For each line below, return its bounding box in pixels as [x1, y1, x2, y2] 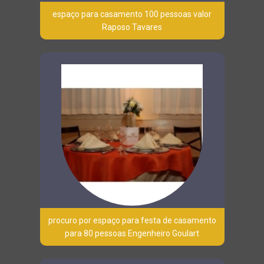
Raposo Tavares [102, 22, 162, 32]
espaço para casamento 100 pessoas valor [52, 9, 212, 19]
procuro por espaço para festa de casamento [48, 215, 216, 225]
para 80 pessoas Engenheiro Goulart [65, 228, 199, 238]
